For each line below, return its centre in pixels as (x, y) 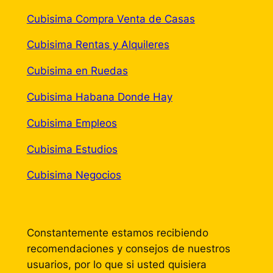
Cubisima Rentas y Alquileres (98, 45)
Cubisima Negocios (74, 175)
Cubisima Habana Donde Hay (99, 97)
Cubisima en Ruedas (77, 71)
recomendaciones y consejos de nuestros (128, 249)
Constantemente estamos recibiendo (117, 233)
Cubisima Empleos (72, 123)
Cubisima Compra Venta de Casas (111, 19)
